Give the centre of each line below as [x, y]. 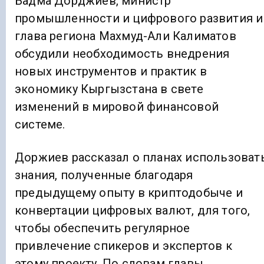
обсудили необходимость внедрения [122, 54]
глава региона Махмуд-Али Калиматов [126, 36]
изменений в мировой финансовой [117, 107]
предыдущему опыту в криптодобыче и [129, 193]
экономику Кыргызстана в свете [109, 89]
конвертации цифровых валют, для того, [133, 211]
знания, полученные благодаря [104, 175]
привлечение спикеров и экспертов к [123, 246]
